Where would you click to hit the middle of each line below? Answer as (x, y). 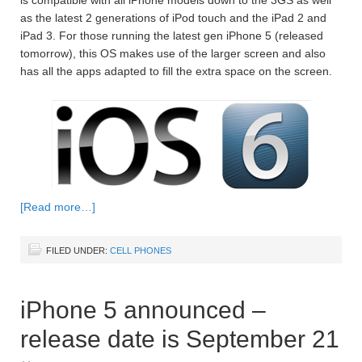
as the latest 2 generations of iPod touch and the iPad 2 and (173, 17)
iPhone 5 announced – (143, 309)
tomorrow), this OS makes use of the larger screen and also (173, 53)
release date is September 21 (180, 339)
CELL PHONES (141, 250)
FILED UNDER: (78, 250)
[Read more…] (58, 206)
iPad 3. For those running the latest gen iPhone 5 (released (172, 35)
